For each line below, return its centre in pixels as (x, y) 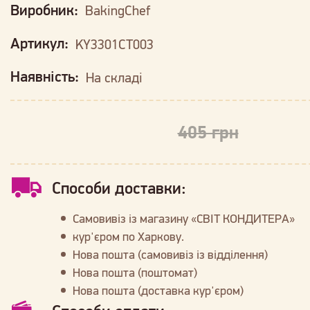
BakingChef (118, 11)
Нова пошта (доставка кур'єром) (158, 290)
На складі (114, 77)
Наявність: (46, 77)
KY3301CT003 (115, 44)
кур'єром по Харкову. (128, 236)
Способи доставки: (119, 188)
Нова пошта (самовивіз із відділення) (170, 254)
